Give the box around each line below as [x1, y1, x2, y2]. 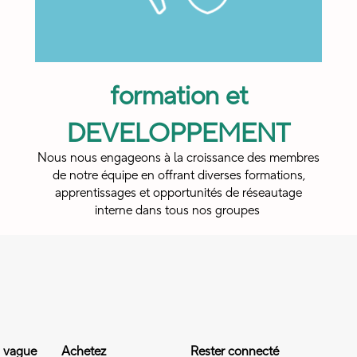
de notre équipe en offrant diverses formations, [52, 167, 305, 184]
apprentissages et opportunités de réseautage [55, 185, 302, 202]
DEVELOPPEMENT [67, 117, 290, 151]
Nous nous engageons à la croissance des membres [37, 150, 320, 167]
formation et [109, 80, 248, 114]
